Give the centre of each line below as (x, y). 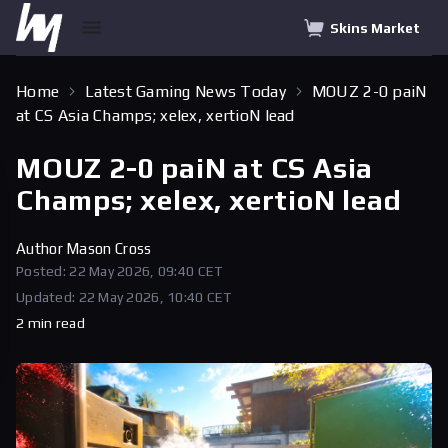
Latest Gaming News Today (185, 91)
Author (41, 248)
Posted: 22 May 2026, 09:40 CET (119, 271)
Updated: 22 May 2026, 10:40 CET (124, 297)
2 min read (50, 323)
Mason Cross (109, 248)
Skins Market (375, 27)
